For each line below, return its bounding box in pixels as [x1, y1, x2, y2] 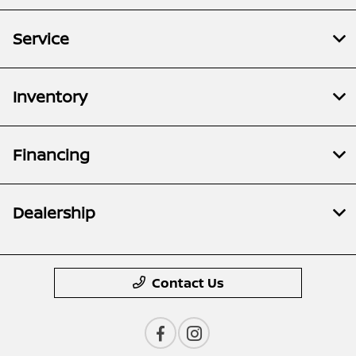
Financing [13, 143, 90, 165]
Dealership [13, 201, 95, 223]
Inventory [13, 85, 87, 107]
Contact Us [151, 273, 224, 292]
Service [13, 27, 69, 49]
